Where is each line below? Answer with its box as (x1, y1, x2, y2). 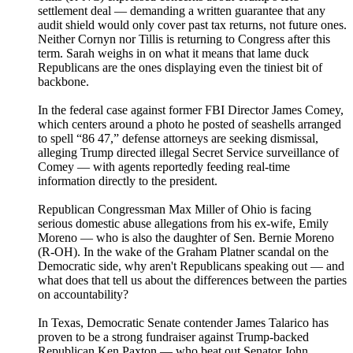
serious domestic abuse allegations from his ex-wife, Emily (38, 217, 329, 231)
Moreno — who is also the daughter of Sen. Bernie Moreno (38, 231, 334, 245)
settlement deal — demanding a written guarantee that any (38, 4, 325, 18)
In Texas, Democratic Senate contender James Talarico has (38, 316, 329, 330)
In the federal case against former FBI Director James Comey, (38, 103, 344, 117)
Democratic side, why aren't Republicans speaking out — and (38, 259, 344, 273)
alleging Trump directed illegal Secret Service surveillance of (38, 146, 339, 160)
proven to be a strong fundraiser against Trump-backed (38, 330, 309, 344)
